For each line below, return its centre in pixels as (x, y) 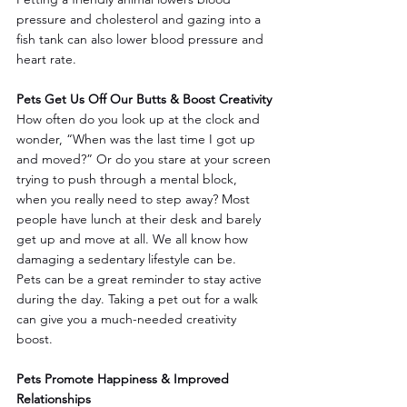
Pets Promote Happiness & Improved (124, 378)
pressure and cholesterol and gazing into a (140, 19)
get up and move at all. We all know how (134, 238)
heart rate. (46, 59)
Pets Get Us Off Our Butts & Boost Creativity (144, 99)
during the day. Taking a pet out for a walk (139, 298)
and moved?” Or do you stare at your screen (145, 159)
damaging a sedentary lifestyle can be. (126, 258)
